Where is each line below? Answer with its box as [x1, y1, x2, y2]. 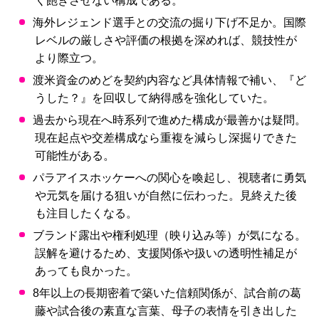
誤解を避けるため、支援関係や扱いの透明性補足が [34, 246, 297, 259]
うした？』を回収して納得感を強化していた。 [34, 91, 274, 104]
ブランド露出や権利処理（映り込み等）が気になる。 [29, 229, 306, 241]
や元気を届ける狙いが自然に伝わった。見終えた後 [34, 189, 297, 202]
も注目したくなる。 [34, 206, 137, 219]
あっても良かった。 [34, 264, 137, 277]
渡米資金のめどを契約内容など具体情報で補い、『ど [29, 73, 306, 86]
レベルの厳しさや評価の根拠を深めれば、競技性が [34, 33, 297, 46]
